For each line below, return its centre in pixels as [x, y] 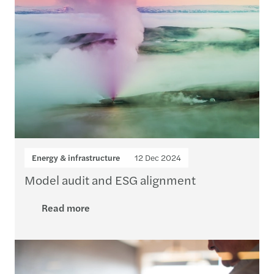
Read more [66, 208]
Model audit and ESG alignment [110, 180]
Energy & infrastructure [76, 157]
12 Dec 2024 [158, 157]
